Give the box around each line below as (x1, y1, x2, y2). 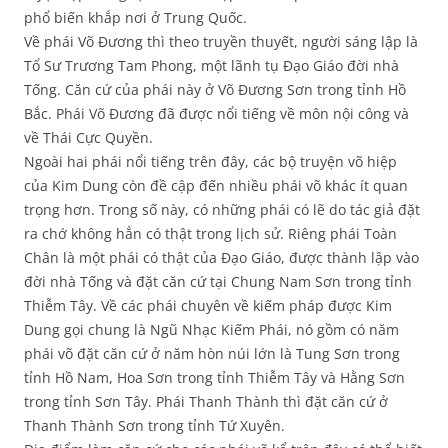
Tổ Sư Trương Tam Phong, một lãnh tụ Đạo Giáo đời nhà (24, 56, 399, 76)
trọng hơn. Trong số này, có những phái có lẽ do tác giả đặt (24, 200, 420, 220)
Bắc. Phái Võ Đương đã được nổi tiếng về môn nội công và (24, 104, 409, 124)
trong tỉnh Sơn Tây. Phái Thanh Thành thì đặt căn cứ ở (24, 392, 388, 412)
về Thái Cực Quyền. (24, 128, 153, 148)
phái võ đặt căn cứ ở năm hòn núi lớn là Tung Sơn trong (24, 344, 400, 364)
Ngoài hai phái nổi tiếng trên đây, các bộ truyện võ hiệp (24, 152, 397, 172)
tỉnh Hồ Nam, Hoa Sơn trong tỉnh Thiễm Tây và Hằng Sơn (24, 368, 405, 388)
